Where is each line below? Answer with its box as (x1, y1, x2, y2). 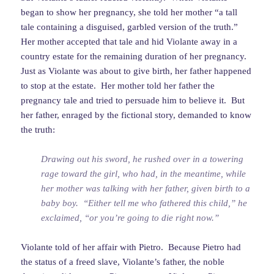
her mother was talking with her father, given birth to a (41, 183, 251, 194)
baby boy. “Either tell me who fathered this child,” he (41, 198, 248, 209)
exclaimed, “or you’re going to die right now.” (41, 213, 220, 223)
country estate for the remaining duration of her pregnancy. (21, 51, 250, 62)
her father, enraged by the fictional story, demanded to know (21, 110, 252, 120)
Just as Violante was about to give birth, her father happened (21, 66, 252, 76)
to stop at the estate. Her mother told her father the (21, 81, 215, 91)
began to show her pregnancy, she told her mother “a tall (21, 7, 238, 18)
